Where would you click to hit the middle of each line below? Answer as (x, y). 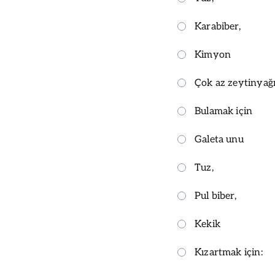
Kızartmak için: (229, 253)
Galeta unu (219, 140)
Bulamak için (224, 112)
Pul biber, (215, 196)
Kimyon (213, 55)
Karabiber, (218, 27)
